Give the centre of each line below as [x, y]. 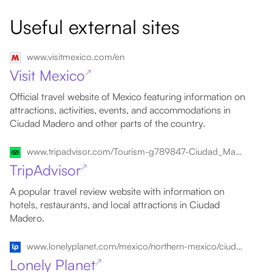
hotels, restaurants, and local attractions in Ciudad [115, 205]
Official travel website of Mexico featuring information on [127, 97]
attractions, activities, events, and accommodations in [120, 110]
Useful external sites [95, 27]
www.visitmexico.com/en [76, 57]
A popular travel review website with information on [117, 191]
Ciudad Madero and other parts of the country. [107, 123]
